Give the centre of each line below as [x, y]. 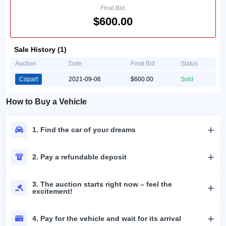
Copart [29, 79]
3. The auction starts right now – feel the [102, 184]
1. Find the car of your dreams [84, 130]
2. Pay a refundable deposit [79, 157]
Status [189, 64]
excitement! [52, 191]
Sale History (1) [40, 49]
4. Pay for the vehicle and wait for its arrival [107, 218]
